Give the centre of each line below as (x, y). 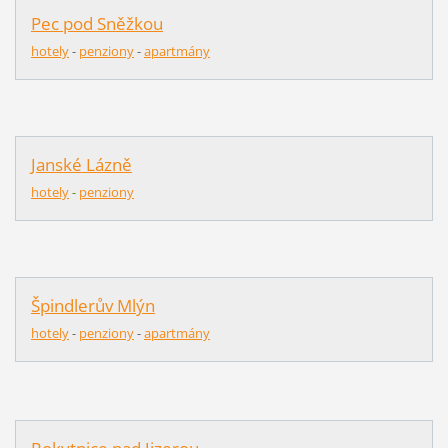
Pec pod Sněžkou (96, 24)
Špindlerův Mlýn (92, 306)
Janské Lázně (81, 165)
